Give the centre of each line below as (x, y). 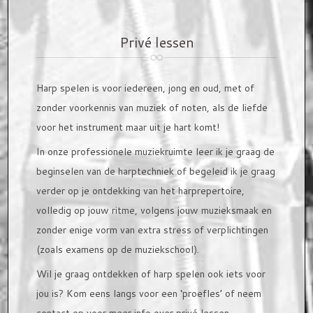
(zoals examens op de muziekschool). (118, 249)
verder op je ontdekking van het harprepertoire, (141, 191)
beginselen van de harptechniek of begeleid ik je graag (156, 171)
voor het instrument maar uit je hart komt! (130, 127)
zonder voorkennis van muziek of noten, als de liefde (152, 108)
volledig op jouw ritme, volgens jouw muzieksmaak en (154, 210)
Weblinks (48, 96)
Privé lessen (156, 42)
